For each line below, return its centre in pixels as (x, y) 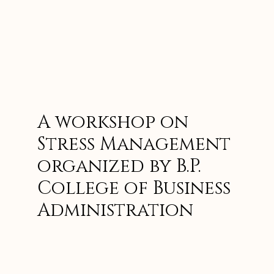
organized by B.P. (119, 166)
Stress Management (134, 144)
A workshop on (113, 122)
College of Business (134, 188)
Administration (115, 210)
